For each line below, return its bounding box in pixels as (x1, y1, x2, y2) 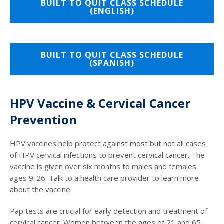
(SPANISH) (89, 57, 134, 69)
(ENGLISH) (89, 5, 134, 17)
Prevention (10, 111, 77, 128)
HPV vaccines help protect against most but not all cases (10, 138, 206, 149)
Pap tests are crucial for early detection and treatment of (10, 206, 207, 216)
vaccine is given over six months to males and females (10, 161, 196, 172)
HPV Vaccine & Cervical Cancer (10, 95, 190, 112)
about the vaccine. (10, 184, 72, 195)
